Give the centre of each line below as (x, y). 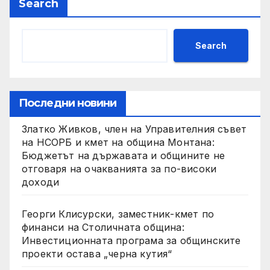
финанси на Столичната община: (103, 228)
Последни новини (68, 103)
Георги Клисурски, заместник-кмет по (118, 214)
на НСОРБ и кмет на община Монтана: (118, 143)
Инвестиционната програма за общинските (131, 241)
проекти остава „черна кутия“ (97, 254)
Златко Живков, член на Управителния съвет (134, 129)
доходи (41, 182)
